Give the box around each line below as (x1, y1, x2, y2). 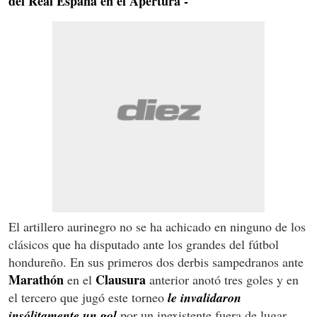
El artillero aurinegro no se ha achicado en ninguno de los (8, 218, 306, 236)
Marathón (8, 270, 64, 289)
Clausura (96, 270, 146, 289)
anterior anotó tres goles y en (146, 271, 299, 289)
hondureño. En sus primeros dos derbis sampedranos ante (8, 253, 304, 271)
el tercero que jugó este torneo (8, 289, 168, 306)
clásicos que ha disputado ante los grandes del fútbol (8, 236, 279, 253)
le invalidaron (168, 289, 241, 307)
